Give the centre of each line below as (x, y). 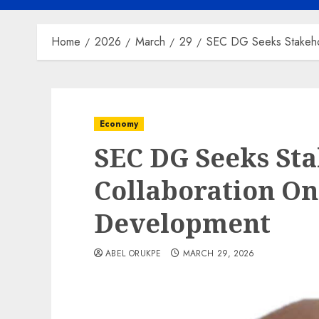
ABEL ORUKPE (133, 253)
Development (182, 223)
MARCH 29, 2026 (219, 253)
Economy (119, 124)
